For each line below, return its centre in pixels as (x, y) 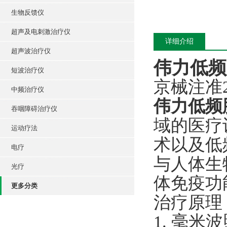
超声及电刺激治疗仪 (41, 32)
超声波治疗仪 (31, 51)
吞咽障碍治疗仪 (34, 109)
